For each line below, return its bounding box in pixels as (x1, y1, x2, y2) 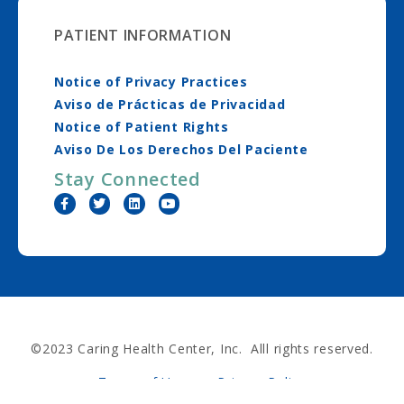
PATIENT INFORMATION (54, 24, 232, 45)
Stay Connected (54, 166, 201, 191)
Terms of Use (98, 372, 187, 390)
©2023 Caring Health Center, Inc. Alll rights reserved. (31, 339, 373, 357)
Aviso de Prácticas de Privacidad (54, 95, 286, 113)
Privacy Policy (217, 372, 306, 390)
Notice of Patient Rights (54, 117, 229, 135)
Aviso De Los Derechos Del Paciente (54, 140, 308, 158)
